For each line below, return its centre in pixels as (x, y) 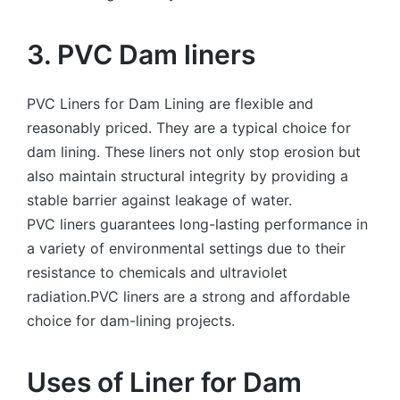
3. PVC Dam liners (141, 55)
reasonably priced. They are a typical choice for (189, 127)
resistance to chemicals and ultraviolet (157, 272)
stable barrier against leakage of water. (162, 200)
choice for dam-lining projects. (131, 320)
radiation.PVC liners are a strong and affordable (188, 296)
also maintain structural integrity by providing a (187, 175)
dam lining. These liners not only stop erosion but (194, 151)
